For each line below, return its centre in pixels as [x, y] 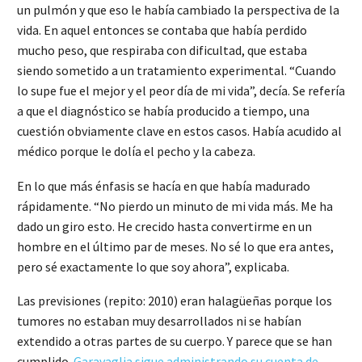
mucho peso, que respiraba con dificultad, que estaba [162, 51]
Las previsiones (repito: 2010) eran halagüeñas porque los [175, 301]
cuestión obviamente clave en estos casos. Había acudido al [179, 131]
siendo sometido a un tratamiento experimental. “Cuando [177, 71]
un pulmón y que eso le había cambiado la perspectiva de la [178, 10]
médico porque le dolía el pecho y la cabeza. [136, 152]
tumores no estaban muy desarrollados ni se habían [159, 321]
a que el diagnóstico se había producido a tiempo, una [163, 111]
